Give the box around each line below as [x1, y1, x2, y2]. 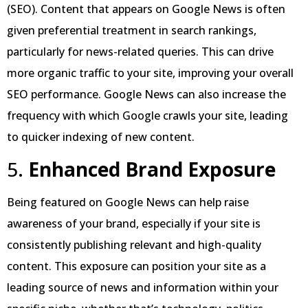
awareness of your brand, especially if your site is [7, 215, 261, 231]
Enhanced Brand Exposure [28, 155, 276, 182]
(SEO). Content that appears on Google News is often [7, 1, 285, 17]
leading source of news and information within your [7, 279, 278, 295]
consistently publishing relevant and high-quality [7, 236, 261, 252]
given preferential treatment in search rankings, [7, 23, 256, 38]
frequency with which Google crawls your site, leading [7, 108, 288, 124]
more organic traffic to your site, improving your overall [7, 65, 294, 81]
